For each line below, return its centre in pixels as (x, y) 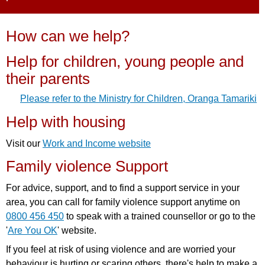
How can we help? (68, 36)
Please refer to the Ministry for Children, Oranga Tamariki (138, 98)
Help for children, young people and (125, 61)
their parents (48, 78)
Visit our (24, 143)
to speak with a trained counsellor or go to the (160, 216)
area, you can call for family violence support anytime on (123, 202)
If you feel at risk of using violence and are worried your (121, 249)
